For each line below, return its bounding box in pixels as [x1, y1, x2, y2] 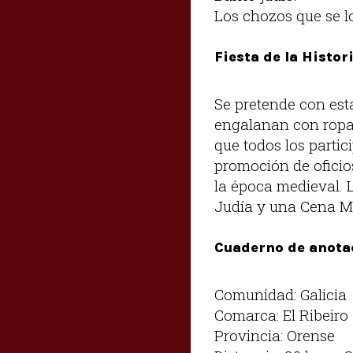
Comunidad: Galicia [214, 284, 347, 304]
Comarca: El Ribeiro [214, 304, 348, 325]
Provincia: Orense [214, 325, 335, 345]
